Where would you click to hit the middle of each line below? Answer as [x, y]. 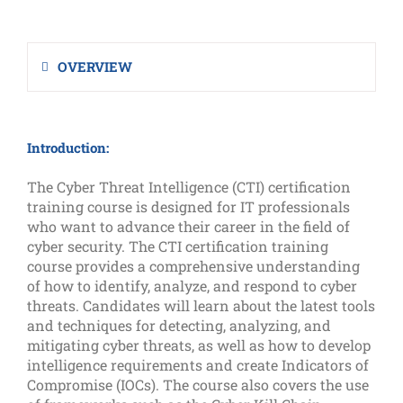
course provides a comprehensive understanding [193, 265]
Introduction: [68, 147]
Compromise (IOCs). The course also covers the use [198, 384]
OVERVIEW [95, 66]
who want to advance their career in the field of [188, 226]
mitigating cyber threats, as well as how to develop [199, 345]
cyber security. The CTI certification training [178, 246]
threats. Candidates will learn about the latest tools [201, 305]
